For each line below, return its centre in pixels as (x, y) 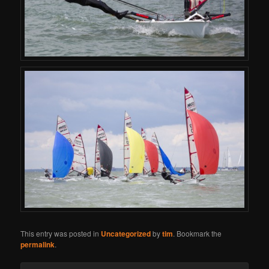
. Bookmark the (198, 233)
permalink (38, 244)
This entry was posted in (61, 233)
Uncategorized (126, 233)
